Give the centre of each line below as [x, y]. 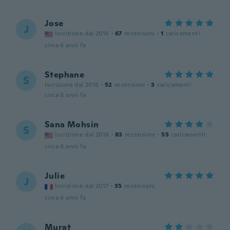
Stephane [65, 75]
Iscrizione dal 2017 [82, 186]
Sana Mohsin [72, 124]
